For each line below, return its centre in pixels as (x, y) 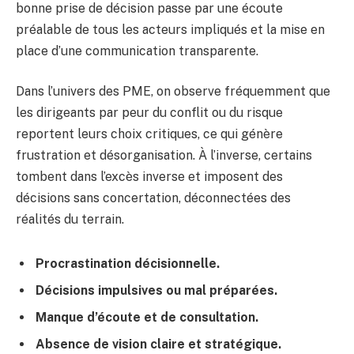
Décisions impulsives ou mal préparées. (156, 290)
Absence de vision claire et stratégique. (158, 344)
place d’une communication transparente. (137, 51)
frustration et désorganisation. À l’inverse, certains (164, 156)
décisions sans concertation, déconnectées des (153, 198)
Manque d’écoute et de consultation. (147, 317)
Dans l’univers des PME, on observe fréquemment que (173, 92)
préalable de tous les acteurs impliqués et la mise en (170, 29)
